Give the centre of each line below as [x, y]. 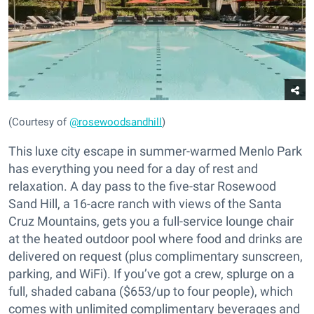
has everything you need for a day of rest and [133, 169]
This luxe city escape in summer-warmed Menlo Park [155, 151]
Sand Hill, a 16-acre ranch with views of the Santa [145, 204]
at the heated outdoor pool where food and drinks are [156, 239]
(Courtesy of [39, 122]
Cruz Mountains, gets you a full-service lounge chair [151, 221]
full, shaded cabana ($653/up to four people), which [151, 292]
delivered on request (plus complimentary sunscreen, [156, 257]
